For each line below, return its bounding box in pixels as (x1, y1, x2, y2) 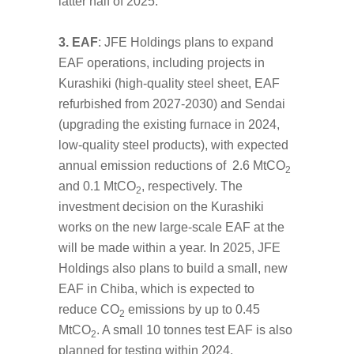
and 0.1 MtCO (58, 179, 136, 193)
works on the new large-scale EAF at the (58, 220, 288, 234)
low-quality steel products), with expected (58, 137, 288, 152)
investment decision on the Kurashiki (58, 199, 264, 213)
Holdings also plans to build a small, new (58, 261, 288, 275)
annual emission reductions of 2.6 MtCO (58, 158, 285, 172)
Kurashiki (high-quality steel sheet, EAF (58, 76, 280, 90)
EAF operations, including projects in (58, 55, 265, 70)
